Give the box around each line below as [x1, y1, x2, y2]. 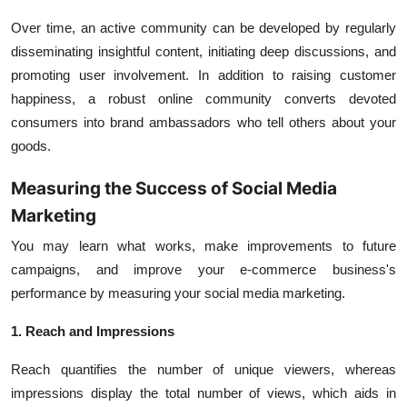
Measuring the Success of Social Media [11, 178, 337, 199]
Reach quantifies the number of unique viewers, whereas [11, 362, 396, 377]
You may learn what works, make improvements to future [11, 238, 396, 253]
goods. [11, 138, 51, 154]
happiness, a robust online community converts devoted [11, 91, 396, 106]
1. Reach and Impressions [11, 323, 174, 339]
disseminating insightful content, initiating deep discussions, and [11, 44, 396, 59]
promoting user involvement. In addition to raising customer [11, 67, 396, 83]
